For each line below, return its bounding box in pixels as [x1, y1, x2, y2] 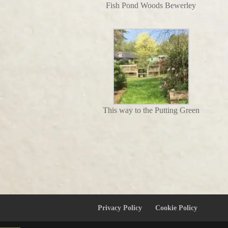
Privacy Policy [98, 204, 142, 212]
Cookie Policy [155, 204, 197, 212]
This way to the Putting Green [102, 105, 199, 115]
